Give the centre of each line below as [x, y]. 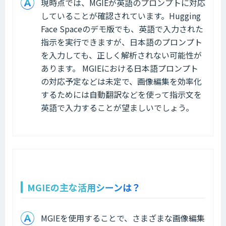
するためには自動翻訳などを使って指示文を [121, 94]
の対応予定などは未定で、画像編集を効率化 [121, 81]
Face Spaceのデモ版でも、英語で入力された [122, 29]
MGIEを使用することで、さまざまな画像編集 [123, 218]
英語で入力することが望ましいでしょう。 [117, 107]
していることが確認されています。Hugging [121, 15]
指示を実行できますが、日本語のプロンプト [122, 42]
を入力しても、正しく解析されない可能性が [121, 55]
